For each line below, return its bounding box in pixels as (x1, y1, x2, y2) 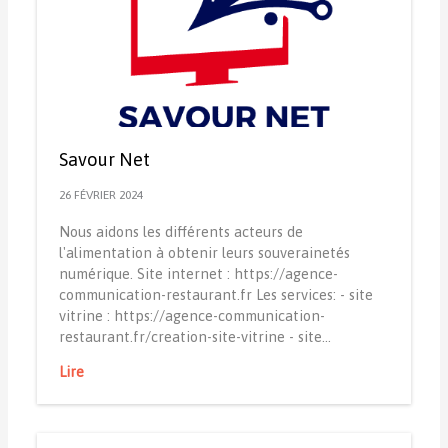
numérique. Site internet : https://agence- (58, 264, 338, 282)
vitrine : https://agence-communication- (58, 306, 325, 324)
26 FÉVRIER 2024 (58, 187, 143, 202)
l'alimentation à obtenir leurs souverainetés (58, 243, 350, 261)
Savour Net (58, 149, 150, 171)
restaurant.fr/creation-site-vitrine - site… (58, 327, 331, 345)
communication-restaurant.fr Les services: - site (58, 285, 373, 303)
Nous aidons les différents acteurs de (58, 222, 303, 240)
